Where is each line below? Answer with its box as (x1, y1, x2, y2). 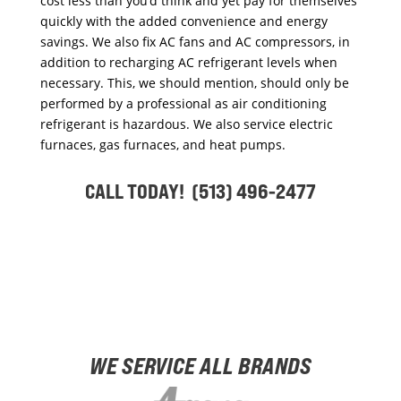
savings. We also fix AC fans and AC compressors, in (39, 32, 350, 50)
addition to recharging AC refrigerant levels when (39, 53, 337, 71)
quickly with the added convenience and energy (39, 12, 328, 30)
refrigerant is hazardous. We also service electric (39, 115, 333, 132)
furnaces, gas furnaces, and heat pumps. (39, 135, 286, 153)
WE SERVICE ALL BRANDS (89, 351, 311, 380)
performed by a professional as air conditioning (39, 94, 327, 112)
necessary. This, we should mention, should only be (39, 73, 349, 91)
